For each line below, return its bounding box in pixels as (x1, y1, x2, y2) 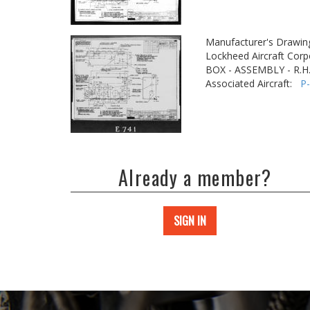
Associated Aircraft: (206, 77, 300, 90)
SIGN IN (174, 212, 206, 229)
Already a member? (118, 163, 272, 192)
